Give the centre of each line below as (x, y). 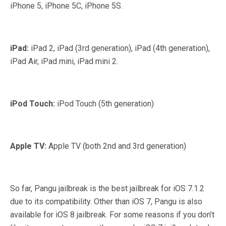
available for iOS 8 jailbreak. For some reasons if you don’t (112, 214)
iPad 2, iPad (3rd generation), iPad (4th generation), (120, 48)
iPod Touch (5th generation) (105, 103)
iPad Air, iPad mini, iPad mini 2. (64, 61)
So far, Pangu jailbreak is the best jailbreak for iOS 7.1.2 (107, 188)
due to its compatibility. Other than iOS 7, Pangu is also (106, 201)
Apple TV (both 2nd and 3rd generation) (117, 146)
